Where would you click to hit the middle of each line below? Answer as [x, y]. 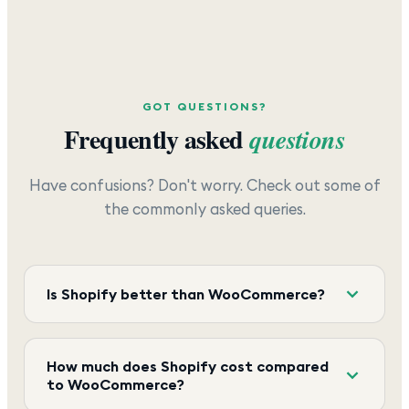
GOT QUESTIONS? [204, 106]
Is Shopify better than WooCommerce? [186, 294]
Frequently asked [157, 139]
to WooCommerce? [115, 384]
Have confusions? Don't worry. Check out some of [204, 184]
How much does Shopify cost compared [188, 366]
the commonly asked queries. [204, 208]
